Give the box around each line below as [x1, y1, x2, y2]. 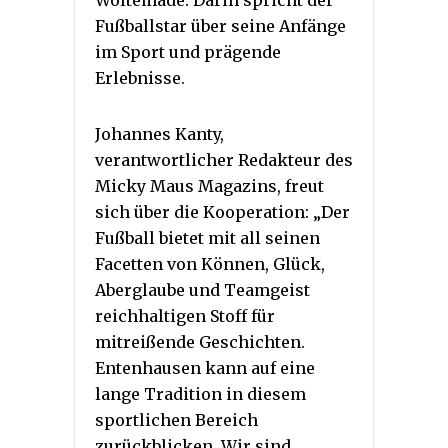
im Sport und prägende [95, 42, 281, 63]
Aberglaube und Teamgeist [95, 280, 310, 301]
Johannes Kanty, [95, 124, 224, 145]
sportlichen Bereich [95, 410, 258, 431]
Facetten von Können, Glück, [95, 254, 325, 275]
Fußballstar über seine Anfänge [95, 16, 346, 37]
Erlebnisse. [95, 68, 185, 89]
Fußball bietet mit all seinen [95, 228, 320, 249]
